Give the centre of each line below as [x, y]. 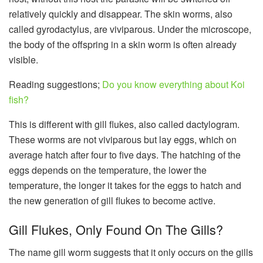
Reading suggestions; [55, 84]
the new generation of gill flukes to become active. [112, 200]
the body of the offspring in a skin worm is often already [123, 44]
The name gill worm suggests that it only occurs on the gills [131, 252]
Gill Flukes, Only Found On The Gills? [116, 230]
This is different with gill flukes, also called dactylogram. [124, 124]
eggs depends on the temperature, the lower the [108, 170]
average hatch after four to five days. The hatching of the [125, 154]
